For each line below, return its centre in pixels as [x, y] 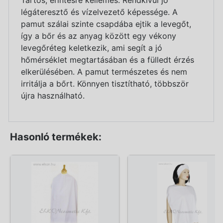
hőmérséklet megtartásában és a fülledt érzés [108, 59]
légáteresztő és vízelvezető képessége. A [99, 12]
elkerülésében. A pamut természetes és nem [104, 71]
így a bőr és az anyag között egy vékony [99, 36]
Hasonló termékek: [56, 137]
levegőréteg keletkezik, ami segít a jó [92, 48]
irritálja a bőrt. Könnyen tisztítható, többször [105, 83]
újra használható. [53, 95]
